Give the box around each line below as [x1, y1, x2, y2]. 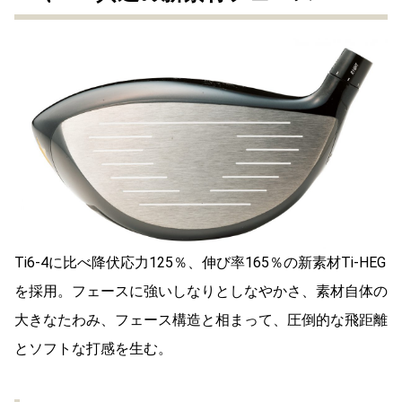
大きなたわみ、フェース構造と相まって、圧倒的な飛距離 [14, 311, 388, 329]
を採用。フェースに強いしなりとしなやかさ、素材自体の [14, 283, 388, 301]
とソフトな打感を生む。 [14, 340, 172, 358]
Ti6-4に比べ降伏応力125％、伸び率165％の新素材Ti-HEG [14, 254, 386, 272]
